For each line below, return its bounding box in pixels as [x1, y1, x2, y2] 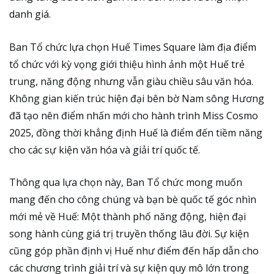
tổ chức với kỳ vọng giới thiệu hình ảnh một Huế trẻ [9, 57, 245, 71]
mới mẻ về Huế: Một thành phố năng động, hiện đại [9, 210, 246, 224]
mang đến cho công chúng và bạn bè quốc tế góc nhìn [9, 193, 256, 207]
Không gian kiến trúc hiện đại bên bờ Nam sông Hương [9, 91, 264, 105]
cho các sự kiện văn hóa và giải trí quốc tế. [9, 143, 200, 157]
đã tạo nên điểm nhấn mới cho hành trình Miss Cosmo [9, 108, 258, 122]
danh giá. [9, 7, 51, 21]
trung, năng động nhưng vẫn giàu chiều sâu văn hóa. [9, 74, 253, 88]
